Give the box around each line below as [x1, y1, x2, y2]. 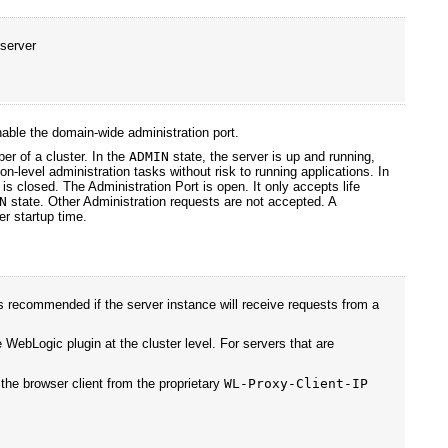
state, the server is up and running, [169, 149, 376, 165]
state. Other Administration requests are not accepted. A [7, 194, 337, 210]
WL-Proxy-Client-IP [224, 375, 369, 391]
